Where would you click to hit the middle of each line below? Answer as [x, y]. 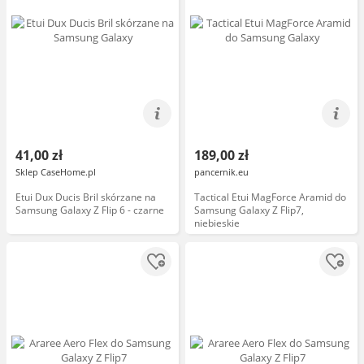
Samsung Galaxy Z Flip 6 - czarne [90, 210]
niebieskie [217, 223]
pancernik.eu [221, 172]
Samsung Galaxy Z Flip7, [249, 210]
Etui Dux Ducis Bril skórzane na [86, 197]
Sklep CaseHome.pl [56, 172]
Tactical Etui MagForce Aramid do [270, 197]
